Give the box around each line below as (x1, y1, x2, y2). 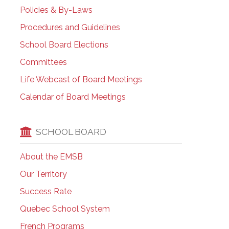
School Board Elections (19, 40, 108, 50)
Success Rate (19, 186, 72, 196)
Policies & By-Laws (19, 5, 93, 15)
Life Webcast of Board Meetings (19, 75, 142, 85)
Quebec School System (19, 203, 110, 214)
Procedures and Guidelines (19, 22, 120, 33)
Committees (19, 57, 67, 67)
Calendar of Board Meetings (19, 92, 126, 102)
